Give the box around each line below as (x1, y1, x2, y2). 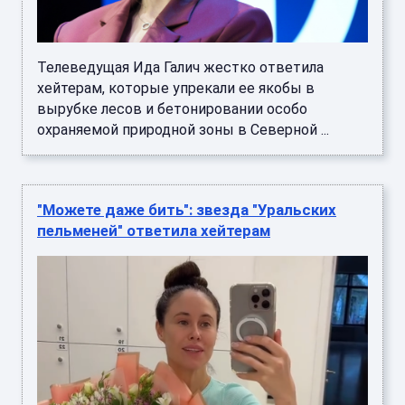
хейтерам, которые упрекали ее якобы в (37, 80, 315, 98)
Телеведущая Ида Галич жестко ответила (37, 59, 324, 77)
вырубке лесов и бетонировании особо (37, 100, 307, 118)
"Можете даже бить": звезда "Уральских (37, 201, 336, 220)
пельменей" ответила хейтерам (37, 221, 270, 240)
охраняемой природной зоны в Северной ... (37, 121, 329, 139)
